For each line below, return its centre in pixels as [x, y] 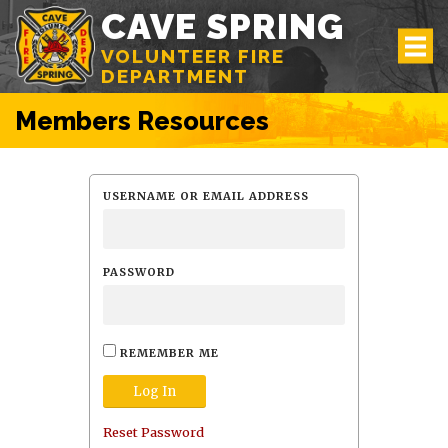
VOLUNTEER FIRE [193, 55]
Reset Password [153, 431]
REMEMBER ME [167, 352]
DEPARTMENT [175, 75]
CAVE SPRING [223, 25]
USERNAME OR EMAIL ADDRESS [205, 195]
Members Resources [142, 120]
